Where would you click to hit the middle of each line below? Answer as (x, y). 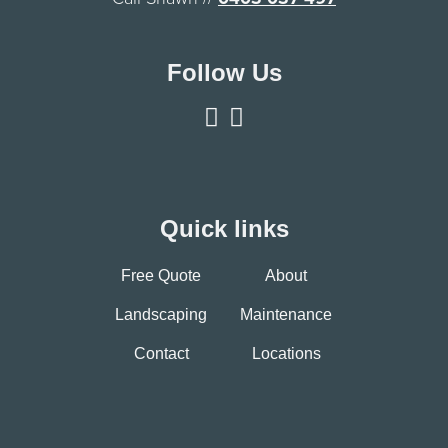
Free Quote (161, 275)
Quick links (224, 228)
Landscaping (161, 314)
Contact (161, 353)
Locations (286, 353)
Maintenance (286, 314)
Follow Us (224, 72)
